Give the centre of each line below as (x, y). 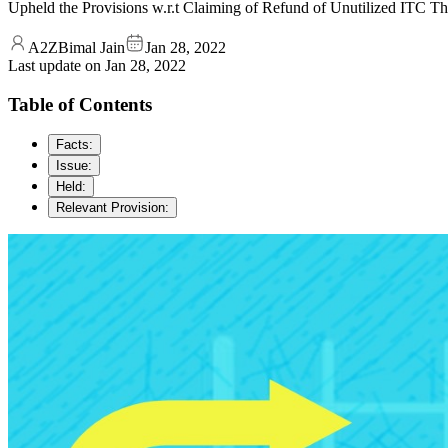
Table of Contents (80, 104)
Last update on (56, 65)
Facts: (74, 145)
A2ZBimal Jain (76, 47)
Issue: (74, 166)
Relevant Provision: (112, 208)
